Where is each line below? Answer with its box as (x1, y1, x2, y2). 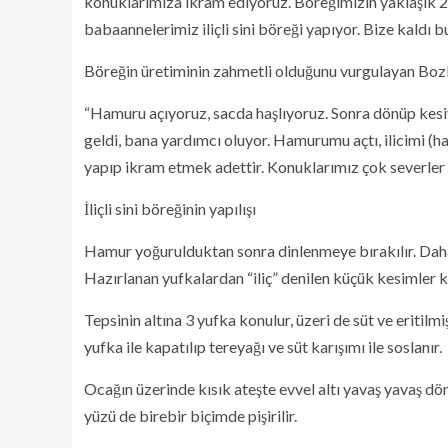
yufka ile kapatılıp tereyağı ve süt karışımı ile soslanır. (84, 337, 442, 356)
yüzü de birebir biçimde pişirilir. (84, 406, 297, 425)
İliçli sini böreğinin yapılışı (84, 199, 256, 218)
